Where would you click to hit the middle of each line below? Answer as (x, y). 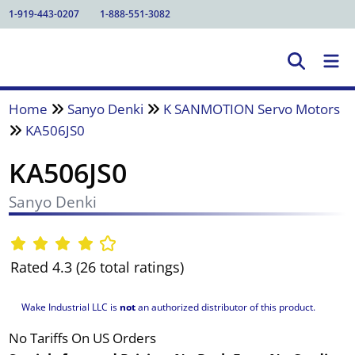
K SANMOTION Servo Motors (251, 109)
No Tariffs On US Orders (82, 338)
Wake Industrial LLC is (70, 307)
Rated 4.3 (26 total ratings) (97, 267)
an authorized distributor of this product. (225, 307)
